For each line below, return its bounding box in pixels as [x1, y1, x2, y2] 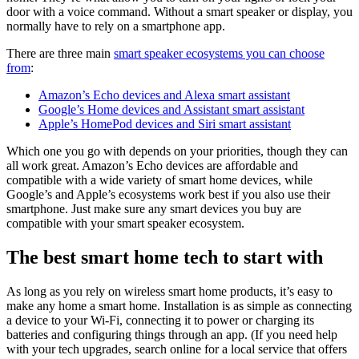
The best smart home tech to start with [6, 247, 323, 268]
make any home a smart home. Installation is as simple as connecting [6, 299, 352, 313]
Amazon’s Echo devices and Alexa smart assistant [38, 88, 290, 103]
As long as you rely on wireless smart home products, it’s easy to [6, 284, 333, 299]
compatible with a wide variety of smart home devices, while [6, 173, 313, 188]
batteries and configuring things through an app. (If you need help [6, 328, 337, 342]
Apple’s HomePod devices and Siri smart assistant [38, 117, 291, 131]
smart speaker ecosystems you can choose [114, 46, 325, 61]
